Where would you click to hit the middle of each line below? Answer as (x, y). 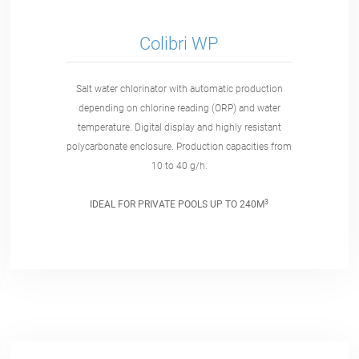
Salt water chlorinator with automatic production (179, 89)
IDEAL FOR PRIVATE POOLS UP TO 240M (177, 205)
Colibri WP (179, 43)
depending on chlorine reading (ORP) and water (179, 109)
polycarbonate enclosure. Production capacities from (179, 147)
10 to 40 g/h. (179, 166)
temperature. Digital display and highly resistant (179, 128)
